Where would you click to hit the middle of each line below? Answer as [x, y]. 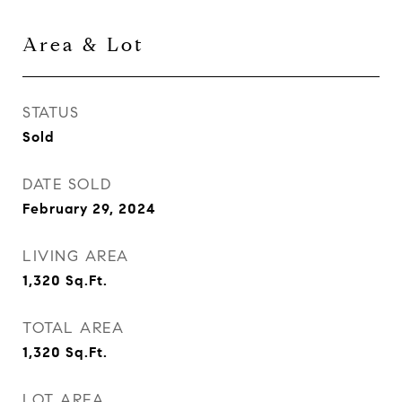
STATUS [51, 113]
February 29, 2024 [89, 209]
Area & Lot [83, 45]
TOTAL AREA [73, 328]
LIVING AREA [76, 256]
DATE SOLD [67, 184]
